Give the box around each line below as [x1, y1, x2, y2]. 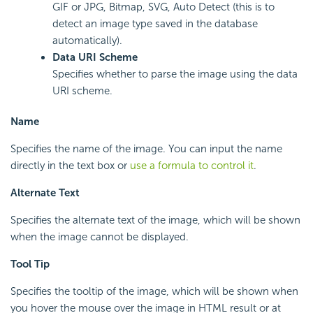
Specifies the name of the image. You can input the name [10, 142, 282, 155]
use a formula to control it [130, 159, 254, 172]
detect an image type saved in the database [52, 17, 258, 30]
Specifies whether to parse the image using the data [52, 67, 298, 80]
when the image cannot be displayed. [10, 230, 189, 243]
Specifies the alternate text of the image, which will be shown [10, 213, 300, 226]
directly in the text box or [10, 159, 130, 172]
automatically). [52, 34, 122, 47]
